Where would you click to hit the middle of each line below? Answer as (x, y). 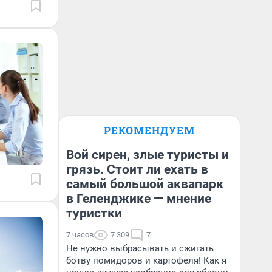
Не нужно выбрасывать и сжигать (140, 248)
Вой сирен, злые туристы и (148, 155)
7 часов (80, 235)
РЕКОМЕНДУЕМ (149, 130)
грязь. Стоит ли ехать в (137, 169)
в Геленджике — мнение (139, 199)
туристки (94, 213)
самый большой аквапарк (145, 184)
